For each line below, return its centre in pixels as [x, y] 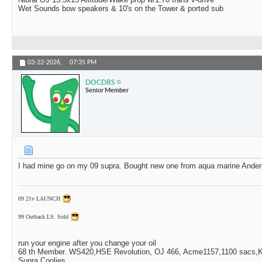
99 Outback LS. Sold [43, 217]
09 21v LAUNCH [39, 199]
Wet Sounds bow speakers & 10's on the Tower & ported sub [121, 9]
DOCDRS [100, 82]
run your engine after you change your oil [87, 243]
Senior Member [107, 90]
